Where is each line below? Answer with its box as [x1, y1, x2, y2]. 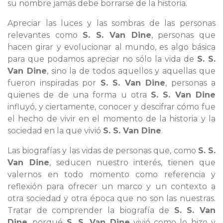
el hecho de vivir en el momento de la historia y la [7, 114, 216, 123]
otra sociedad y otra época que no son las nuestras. [7, 194, 216, 203]
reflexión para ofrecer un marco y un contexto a [7, 182, 216, 191]
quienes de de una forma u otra [7, 90, 151, 100]
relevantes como [7, 30, 83, 40]
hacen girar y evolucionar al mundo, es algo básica [7, 42, 216, 52]
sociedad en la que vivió [7, 126, 103, 135]
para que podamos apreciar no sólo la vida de [7, 54, 197, 64]
